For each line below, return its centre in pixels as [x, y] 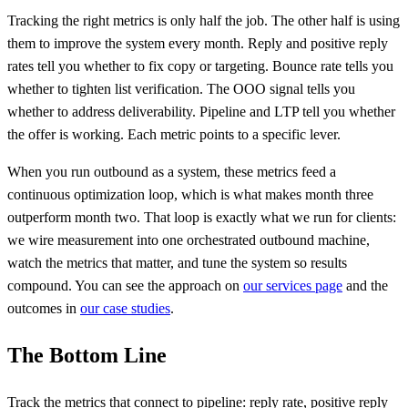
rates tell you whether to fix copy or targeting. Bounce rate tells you [200, 66]
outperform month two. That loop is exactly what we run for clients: [202, 218]
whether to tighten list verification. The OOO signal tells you [181, 89]
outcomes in [44, 309]
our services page [293, 286]
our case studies [125, 309]
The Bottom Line [87, 356]
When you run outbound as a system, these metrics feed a [172, 172]
